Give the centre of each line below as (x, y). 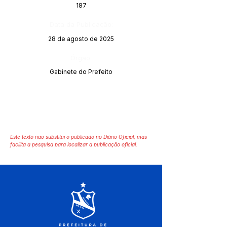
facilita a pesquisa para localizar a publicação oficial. (74, 144)
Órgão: (81, 58)
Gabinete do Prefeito (81, 72)
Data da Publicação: (81, 24)
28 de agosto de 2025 (81, 39)
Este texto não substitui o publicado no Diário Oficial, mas (79, 137)
